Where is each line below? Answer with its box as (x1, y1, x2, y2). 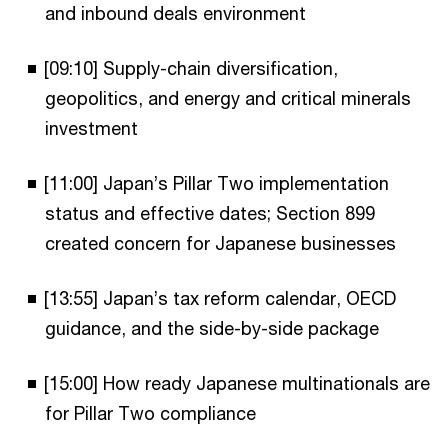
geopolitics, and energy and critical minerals (45, 86, 411, 109)
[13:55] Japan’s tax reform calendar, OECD (44, 286, 396, 309)
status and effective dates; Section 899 (45, 201, 375, 224)
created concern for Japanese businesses (45, 231, 401, 254)
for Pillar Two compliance (45, 401, 261, 424)
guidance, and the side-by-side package (45, 316, 384, 339)
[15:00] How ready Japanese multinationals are (44, 371, 430, 394)
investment (45, 116, 143, 139)
